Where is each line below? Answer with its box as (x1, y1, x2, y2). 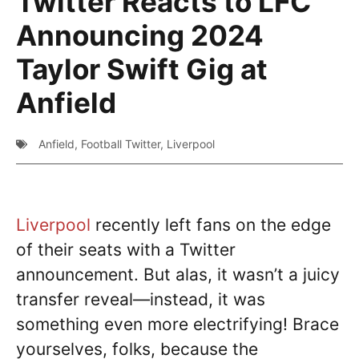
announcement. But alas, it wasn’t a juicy (16, 264, 340, 284)
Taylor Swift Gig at (16, 52, 268, 86)
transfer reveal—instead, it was (16, 289, 265, 309)
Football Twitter (81, 137, 160, 151)
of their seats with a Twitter (16, 240, 236, 260)
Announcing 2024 (16, 18, 264, 52)
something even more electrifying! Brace (16, 314, 339, 334)
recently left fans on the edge (91, 215, 331, 235)
